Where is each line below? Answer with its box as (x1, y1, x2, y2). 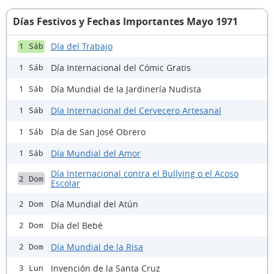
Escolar (51, 177, 80, 190)
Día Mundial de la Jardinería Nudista (51, 83, 201, 95)
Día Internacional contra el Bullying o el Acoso (51, 168, 239, 180)
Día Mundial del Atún (51, 198, 138, 210)
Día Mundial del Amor (51, 147, 141, 159)
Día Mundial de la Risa (51, 240, 143, 253)
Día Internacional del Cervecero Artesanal (51, 104, 221, 116)
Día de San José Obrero (51, 125, 146, 138)
